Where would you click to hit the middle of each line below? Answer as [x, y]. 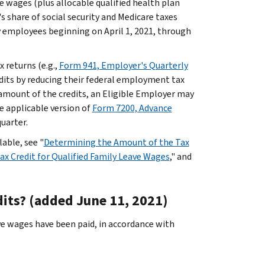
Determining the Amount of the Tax [116, 142]
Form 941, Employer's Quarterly [123, 65]
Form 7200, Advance [132, 108]
